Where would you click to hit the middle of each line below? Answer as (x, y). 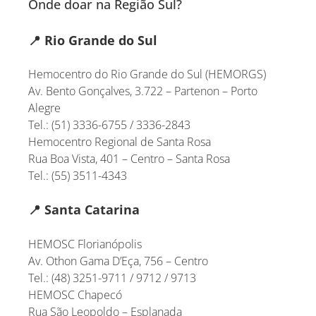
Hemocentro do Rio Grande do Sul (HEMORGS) (147, 74)
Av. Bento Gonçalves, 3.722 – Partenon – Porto (143, 91)
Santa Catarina (92, 210)
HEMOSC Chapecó (75, 294)
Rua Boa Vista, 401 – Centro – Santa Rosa (129, 158)
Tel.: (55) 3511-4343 (78, 175)
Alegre (45, 108)
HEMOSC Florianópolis (85, 244)
